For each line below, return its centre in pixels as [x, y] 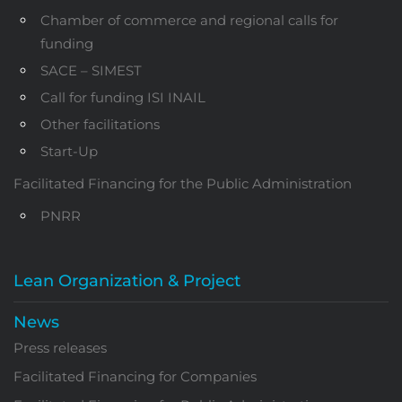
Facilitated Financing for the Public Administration [183, 183]
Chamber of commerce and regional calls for [189, 20]
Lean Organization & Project [127, 280]
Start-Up [69, 151]
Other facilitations [100, 124]
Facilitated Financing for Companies [135, 376]
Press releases [60, 347]
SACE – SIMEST [91, 70]
